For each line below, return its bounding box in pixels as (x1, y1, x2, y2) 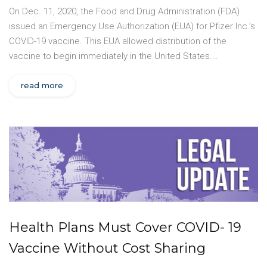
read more (21, 80, 63, 91)
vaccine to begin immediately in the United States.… (9, 51, 218, 62)
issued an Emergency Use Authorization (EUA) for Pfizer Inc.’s (9, 21, 255, 32)
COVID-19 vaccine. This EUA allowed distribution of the (9, 36, 226, 47)
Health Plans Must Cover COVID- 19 (9, 219, 241, 236)
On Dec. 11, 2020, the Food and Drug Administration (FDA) (9, 6, 240, 17)
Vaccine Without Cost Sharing (9, 240, 206, 257)
